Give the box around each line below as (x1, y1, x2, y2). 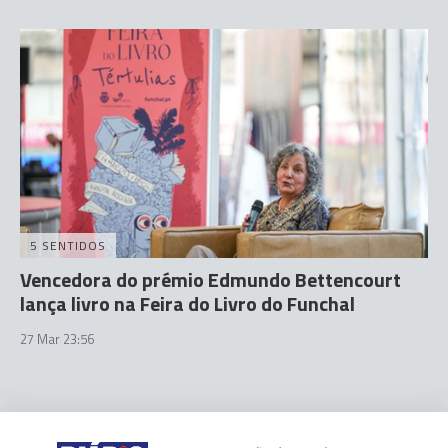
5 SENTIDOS (30, 236, 106, 255)
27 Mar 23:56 (20, 329, 94, 349)
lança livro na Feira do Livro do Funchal (20, 288, 355, 319)
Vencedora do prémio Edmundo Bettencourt (20, 264, 401, 295)
